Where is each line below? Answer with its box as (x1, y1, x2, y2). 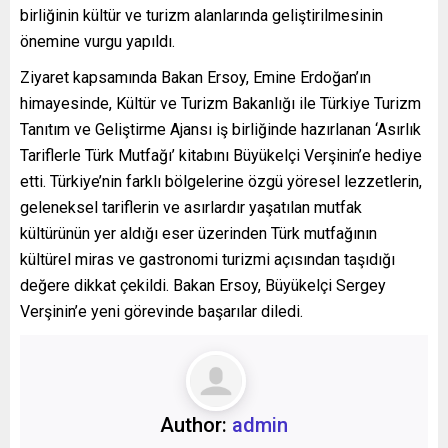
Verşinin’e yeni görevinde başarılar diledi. (20, 301, 303, 321)
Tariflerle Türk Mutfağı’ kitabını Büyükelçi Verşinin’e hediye (20, 145, 422, 165)
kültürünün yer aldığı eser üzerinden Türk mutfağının (20, 223, 377, 243)
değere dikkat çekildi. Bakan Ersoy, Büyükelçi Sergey (20, 275, 386, 295)
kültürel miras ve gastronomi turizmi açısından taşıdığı (20, 249, 395, 269)
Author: (160, 412, 232, 437)
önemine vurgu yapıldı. (20, 31, 175, 51)
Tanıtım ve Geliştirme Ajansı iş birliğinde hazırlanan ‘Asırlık (20, 119, 421, 139)
